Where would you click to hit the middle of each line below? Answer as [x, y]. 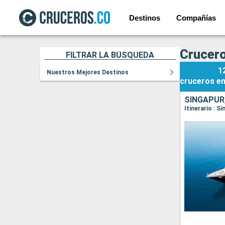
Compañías [196, 18]
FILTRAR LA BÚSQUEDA [110, 55]
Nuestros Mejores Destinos [88, 72]
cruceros [197, 81]
